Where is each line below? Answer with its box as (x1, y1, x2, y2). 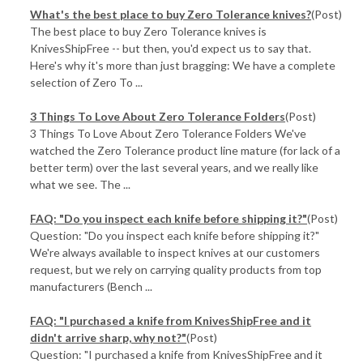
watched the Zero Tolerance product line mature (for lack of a (30, 143, 341, 157)
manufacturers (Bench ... (30, 280, 153, 293)
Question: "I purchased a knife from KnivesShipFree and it (30, 348, 323, 361)
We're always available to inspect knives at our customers (30, 246, 321, 259)
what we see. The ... (30, 177, 131, 191)
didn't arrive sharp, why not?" (30, 331, 187, 344)
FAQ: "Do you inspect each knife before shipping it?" (30, 211, 308, 225)
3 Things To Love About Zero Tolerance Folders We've (30, 126, 307, 140)
